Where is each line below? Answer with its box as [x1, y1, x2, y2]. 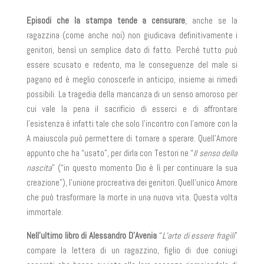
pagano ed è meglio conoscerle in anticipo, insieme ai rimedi [26, 74, 238, 85]
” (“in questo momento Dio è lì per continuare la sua [51, 162, 238, 173]
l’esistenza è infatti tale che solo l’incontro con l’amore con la [26, 118, 238, 129]
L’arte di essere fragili [161, 230, 235, 241]
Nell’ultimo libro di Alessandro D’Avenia [26, 230, 157, 241]
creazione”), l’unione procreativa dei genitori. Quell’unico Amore [26, 177, 238, 188]
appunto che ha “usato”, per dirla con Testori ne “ [26, 147, 194, 159]
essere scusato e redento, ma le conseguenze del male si [26, 59, 238, 70]
